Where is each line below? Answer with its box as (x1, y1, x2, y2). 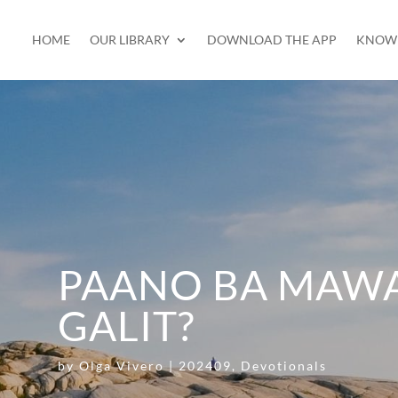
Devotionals (240, 357, 327, 373)
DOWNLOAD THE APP (206, 32, 337, 47)
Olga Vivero (78, 357, 164, 373)
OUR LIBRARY (89, 32, 170, 47)
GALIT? (57, 300, 195, 350)
